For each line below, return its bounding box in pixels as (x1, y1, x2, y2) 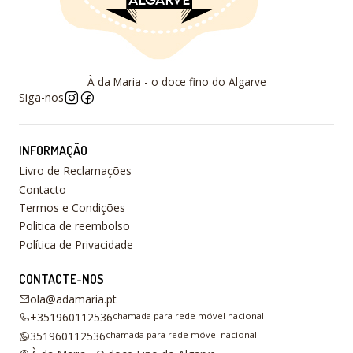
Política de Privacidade (19, 236, 133, 252)
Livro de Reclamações (19, 163, 132, 179)
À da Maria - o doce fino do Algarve (87, 74, 266, 90)
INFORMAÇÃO (19, 143, 87, 159)
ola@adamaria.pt (30, 292, 117, 307)
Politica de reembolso (19, 218, 130, 234)
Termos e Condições (19, 199, 125, 215)
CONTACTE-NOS (19, 270, 104, 287)
